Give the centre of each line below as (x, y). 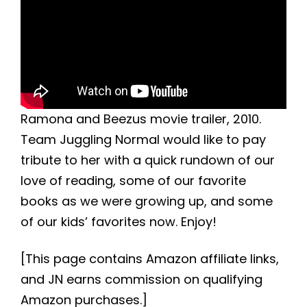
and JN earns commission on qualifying (142, 280)
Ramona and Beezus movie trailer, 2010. (141, 119)
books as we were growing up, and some (147, 201)
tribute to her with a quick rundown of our (148, 160)
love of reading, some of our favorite (133, 181)
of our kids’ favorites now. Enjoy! (119, 222)
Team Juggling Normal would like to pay (143, 140)
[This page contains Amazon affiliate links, (150, 259)
